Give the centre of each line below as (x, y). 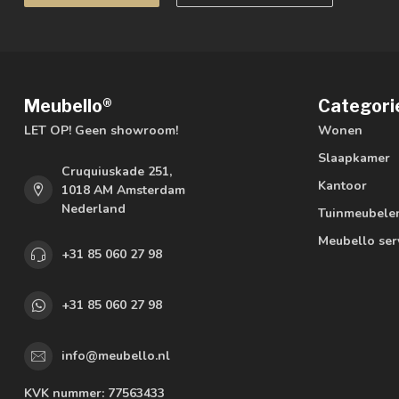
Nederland (94, 208)
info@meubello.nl (116, 356)
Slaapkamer (354, 158)
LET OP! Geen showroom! (101, 130)
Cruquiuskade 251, (117, 171)
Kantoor (342, 185)
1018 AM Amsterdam (123, 190)
